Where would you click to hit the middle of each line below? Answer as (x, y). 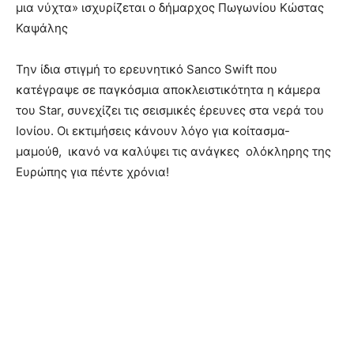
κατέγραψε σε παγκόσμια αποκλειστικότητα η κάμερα (168, 89)
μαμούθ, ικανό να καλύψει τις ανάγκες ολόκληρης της (173, 151)
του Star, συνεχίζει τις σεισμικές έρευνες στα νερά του (170, 110)
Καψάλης (42, 28)
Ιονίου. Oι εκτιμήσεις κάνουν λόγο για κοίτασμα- (153, 130)
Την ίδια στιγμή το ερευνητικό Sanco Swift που (147, 69)
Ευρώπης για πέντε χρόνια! (92, 171)
